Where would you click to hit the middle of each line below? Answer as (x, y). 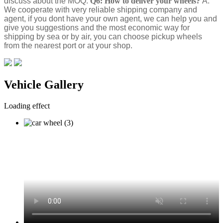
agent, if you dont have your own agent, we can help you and (111, 19)
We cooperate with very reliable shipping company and (101, 10)
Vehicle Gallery (44, 85)
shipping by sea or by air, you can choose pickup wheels (103, 37)
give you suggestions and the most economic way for (97, 28)
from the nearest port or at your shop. (68, 46)
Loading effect (27, 106)
